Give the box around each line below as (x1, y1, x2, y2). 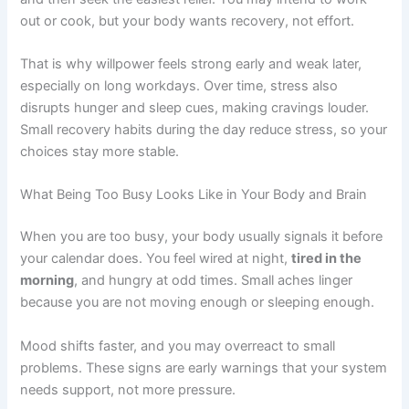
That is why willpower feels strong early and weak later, (20, 56, 362, 73)
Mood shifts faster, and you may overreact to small (20, 337, 336, 354)
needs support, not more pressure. (20, 381, 236, 398)
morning (20, 272, 75, 289)
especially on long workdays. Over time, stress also (20, 78, 339, 95)
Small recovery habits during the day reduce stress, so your (20, 121, 388, 139)
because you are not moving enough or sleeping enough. (20, 294, 379, 311)
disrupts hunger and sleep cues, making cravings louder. (20, 100, 370, 117)
